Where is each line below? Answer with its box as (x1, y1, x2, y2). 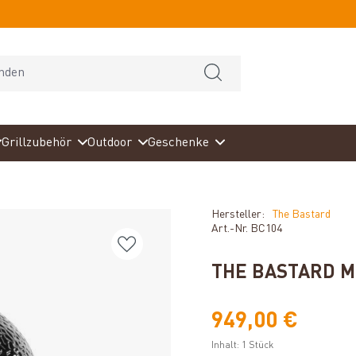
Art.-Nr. (211, 223, 250, 234)
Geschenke (148, 137, 210, 149)
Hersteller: (211, 209, 265, 220)
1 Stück (242, 341, 273, 350)
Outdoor (87, 137, 133, 149)
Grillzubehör (2, 137, 72, 149)
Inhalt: (211, 341, 242, 350)
